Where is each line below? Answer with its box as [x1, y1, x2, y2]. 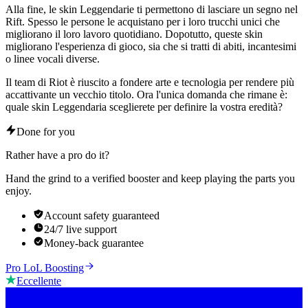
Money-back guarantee [44, 236, 144, 249]
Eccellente [16, 274, 61, 287]
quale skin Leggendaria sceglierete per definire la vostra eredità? [5, 100, 283, 113]
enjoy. [5, 184, 32, 197]
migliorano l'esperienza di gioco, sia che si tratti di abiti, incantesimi [5, 40, 296, 52]
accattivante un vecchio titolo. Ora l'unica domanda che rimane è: [5, 88, 287, 100]
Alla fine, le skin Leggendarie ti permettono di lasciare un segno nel [5, 3, 298, 15]
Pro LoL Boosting [5, 261, 84, 274]
